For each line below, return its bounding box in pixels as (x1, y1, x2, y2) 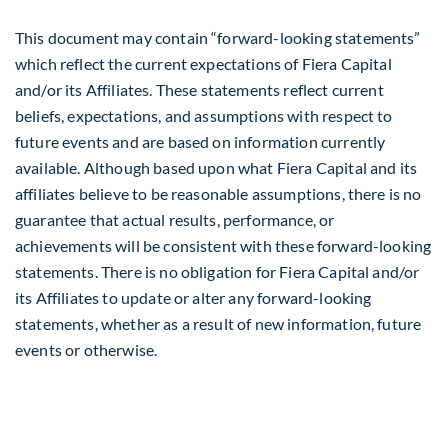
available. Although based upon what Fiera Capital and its (15, 158, 418, 178)
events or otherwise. (15, 340, 158, 360)
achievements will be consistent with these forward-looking (15, 236, 432, 256)
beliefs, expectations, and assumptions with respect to (15, 106, 393, 126)
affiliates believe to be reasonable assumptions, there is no (15, 184, 422, 204)
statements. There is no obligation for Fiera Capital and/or (15, 262, 420, 282)
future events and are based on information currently (15, 132, 386, 152)
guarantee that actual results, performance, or (15, 210, 335, 230)
